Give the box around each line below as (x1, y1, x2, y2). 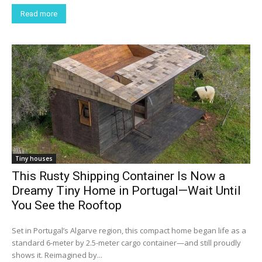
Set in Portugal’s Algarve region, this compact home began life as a (12, 225, 246, 236)
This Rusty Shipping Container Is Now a (12, 169, 225, 184)
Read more (20, 9, 57, 19)
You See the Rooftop (12, 198, 122, 213)
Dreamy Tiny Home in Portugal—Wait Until (12, 184, 241, 198)
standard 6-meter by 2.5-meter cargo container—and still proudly (12, 237, 241, 249)
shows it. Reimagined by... (12, 250, 102, 261)
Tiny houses (15, 154, 53, 163)
